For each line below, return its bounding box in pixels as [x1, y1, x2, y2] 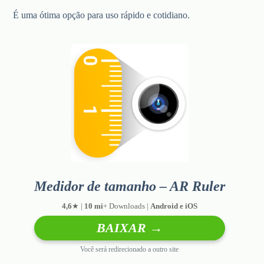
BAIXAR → [96, 220, 163, 236]
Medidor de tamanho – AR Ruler [34, 179, 225, 194]
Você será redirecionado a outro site [80, 245, 179, 254]
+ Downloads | [103, 202, 150, 211]
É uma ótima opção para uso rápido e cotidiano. [13, 10, 190, 21]
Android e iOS [150, 202, 197, 211]
